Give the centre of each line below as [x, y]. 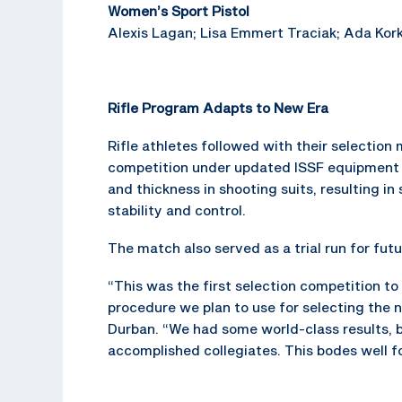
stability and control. [177, 210]
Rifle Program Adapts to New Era [218, 107]
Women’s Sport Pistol [179, 10]
